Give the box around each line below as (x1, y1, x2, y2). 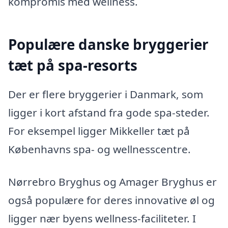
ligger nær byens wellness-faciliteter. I (8, 211, 196, 225)
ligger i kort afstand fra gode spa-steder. (8, 105, 210, 120)
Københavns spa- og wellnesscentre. (8, 142, 191, 157)
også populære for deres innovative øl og (8, 192, 215, 207)
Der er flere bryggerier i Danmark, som (8, 87, 203, 102)
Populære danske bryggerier (8, 34, 209, 54)
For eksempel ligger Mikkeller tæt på (8, 124, 190, 138)
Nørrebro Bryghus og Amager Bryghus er (8, 174, 217, 189)
